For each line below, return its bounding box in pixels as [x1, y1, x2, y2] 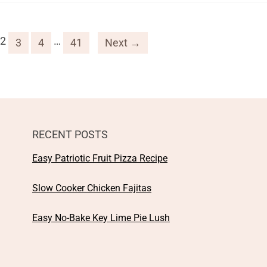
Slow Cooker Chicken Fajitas [32, 182, 151, 194]
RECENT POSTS [32, 128, 108, 141]
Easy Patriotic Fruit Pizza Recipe [32, 152, 167, 164]
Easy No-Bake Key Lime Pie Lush [32, 212, 170, 223]
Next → [104, 36, 141, 49]
